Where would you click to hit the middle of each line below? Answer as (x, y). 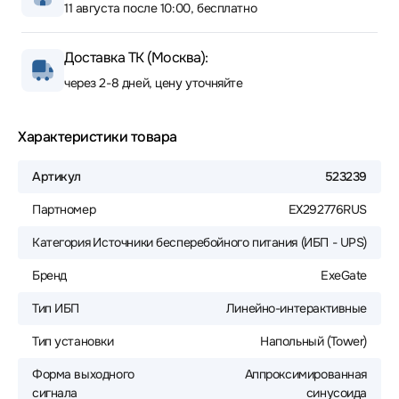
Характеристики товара (98, 137)
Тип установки (73, 341)
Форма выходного (83, 374)
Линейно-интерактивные (296, 308)
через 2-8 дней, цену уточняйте (154, 83)
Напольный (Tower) (313, 341)
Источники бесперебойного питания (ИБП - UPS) (230, 242)
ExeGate (343, 275)
